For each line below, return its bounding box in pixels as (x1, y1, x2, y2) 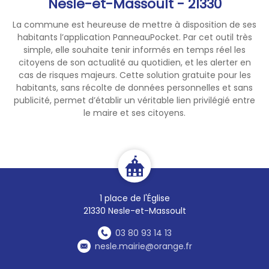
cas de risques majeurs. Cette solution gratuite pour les (18, 68, 251, 81)
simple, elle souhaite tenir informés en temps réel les (23, 43, 246, 56)
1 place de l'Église (99, 192, 170, 204)
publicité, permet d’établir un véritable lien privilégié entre (14, 94, 255, 106)
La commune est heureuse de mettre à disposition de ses (13, 18, 256, 31)
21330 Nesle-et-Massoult (83, 204, 186, 217)
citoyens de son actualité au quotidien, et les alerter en (18, 56, 251, 68)
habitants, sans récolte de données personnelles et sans (16, 81, 253, 94)
